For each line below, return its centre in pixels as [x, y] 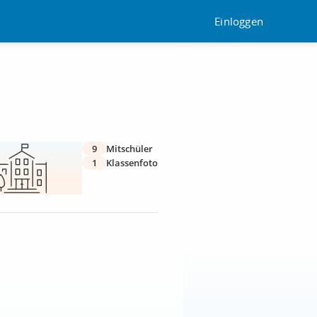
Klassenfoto [132, 163]
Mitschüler [129, 149]
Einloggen [239, 21]
